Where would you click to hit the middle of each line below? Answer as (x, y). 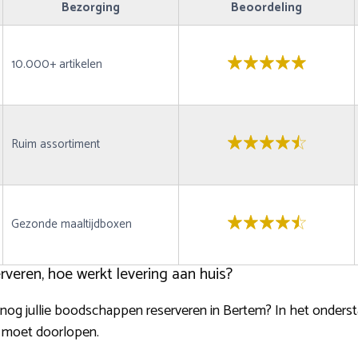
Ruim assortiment (56, 145)
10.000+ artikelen (57, 65)
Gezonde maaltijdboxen (72, 225)
